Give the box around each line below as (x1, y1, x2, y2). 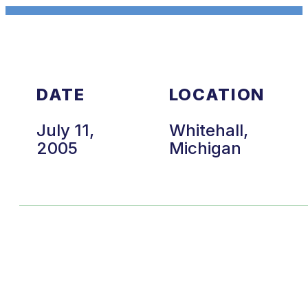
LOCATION (168, 84, 265, 104)
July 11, (36, 120, 94, 140)
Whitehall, (168, 120, 248, 140)
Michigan (168, 137, 241, 158)
